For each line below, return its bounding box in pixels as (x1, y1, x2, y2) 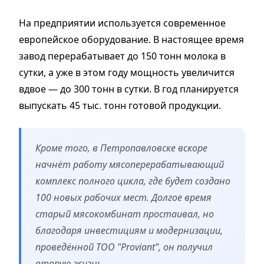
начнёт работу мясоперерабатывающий (35, 157, 224, 171)
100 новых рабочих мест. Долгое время (35, 190, 212, 204)
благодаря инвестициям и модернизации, (35, 223, 223, 237)
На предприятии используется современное (19, 16, 226, 29)
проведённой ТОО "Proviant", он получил (35, 240, 213, 253)
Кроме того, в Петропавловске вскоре (35, 141, 207, 154)
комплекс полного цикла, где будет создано (35, 174, 230, 187)
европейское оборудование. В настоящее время (19, 32, 244, 46)
